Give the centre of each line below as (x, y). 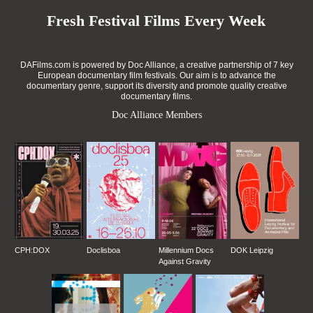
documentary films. (156, 96)
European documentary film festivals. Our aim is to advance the (156, 75)
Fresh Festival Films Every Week (156, 21)
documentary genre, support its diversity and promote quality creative (156, 86)
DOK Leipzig (252, 250)
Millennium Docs (186, 250)
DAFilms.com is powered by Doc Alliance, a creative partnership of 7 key (156, 65)
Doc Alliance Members (156, 115)
